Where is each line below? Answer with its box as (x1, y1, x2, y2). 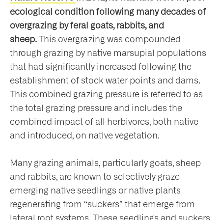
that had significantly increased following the (10, 62, 192, 72)
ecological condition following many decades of (10, 7, 206, 17)
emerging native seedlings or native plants (10, 186, 181, 195)
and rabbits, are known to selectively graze (10, 172, 180, 182)
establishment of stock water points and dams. (10, 76, 200, 85)
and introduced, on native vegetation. (10, 131, 162, 140)
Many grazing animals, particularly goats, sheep (10, 159, 201, 168)
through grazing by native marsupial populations (10, 49, 206, 58)
